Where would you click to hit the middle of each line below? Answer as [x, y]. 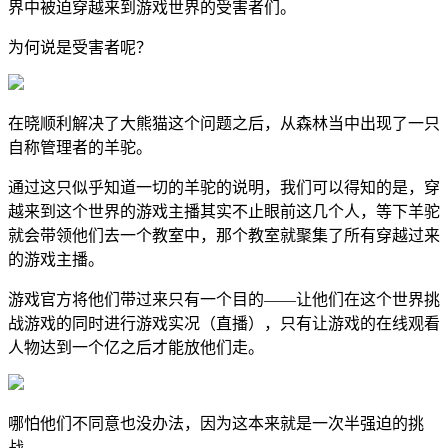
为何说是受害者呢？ [80, 47]
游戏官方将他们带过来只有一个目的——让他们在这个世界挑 [224, 299]
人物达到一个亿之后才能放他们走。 [136, 347]
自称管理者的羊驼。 [80, 147]
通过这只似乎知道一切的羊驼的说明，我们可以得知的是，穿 [224, 187]
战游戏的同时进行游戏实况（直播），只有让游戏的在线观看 [224, 323]
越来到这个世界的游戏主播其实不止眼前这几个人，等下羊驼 [224, 211]
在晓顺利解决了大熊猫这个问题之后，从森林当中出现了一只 [224, 123]
